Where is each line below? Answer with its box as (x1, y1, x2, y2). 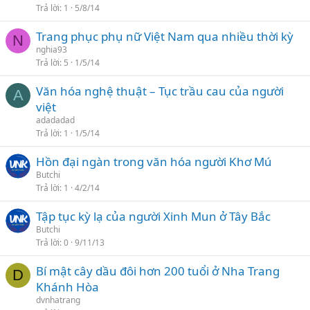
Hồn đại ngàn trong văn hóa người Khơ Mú (36, 154, 272, 170)
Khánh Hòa (36, 279, 99, 295)
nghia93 (36, 44, 67, 55)
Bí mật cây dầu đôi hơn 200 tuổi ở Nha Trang (36, 263, 280, 279)
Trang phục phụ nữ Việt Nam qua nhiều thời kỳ (36, 28, 293, 44)
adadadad (36, 114, 75, 126)
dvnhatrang (36, 294, 80, 306)
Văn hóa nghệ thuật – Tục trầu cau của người (36, 83, 284, 99)
